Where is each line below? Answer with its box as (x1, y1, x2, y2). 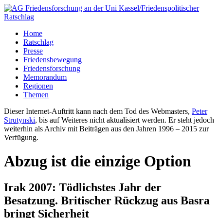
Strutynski (4, 116, 35, 124)
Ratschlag (23, 38, 54, 46)
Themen (23, 91, 49, 99)
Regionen (23, 82, 53, 90)
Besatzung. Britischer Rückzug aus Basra (4, 194, 210, 207)
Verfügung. (4, 133, 38, 142)
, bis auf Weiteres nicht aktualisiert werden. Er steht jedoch (35, 116, 214, 124)
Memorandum (23, 73, 67, 81)
